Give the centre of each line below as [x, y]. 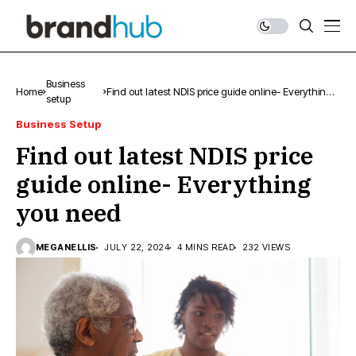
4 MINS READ [206, 247]
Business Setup [59, 124]
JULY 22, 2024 [137, 247]
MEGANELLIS [66, 247]
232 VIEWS [266, 247]
